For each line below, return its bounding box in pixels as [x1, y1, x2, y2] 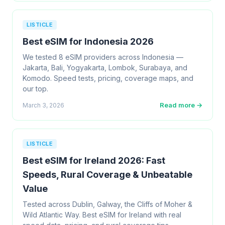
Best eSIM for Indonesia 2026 [23, 36, 154, 47]
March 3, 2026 [23, 101, 64, 109]
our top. [23, 84, 48, 93]
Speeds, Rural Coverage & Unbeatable [23, 169, 192, 180]
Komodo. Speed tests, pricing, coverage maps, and [23, 74, 193, 82]
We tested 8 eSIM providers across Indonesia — [23, 53, 183, 61]
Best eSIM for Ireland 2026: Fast [23, 155, 165, 166]
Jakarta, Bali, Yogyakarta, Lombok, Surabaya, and [23, 63, 187, 72]
